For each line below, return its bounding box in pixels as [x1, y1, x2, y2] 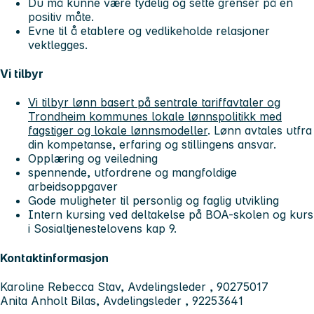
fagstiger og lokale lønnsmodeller [28, 123, 207, 138]
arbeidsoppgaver [28, 179, 118, 194]
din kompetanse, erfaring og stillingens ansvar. [28, 137, 276, 152]
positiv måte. [28, 9, 94, 24]
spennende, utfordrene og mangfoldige [28, 165, 237, 180]
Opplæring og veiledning [28, 151, 158, 166]
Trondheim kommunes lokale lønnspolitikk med [28, 109, 282, 124]
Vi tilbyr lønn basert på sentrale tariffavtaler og [28, 95, 280, 110]
